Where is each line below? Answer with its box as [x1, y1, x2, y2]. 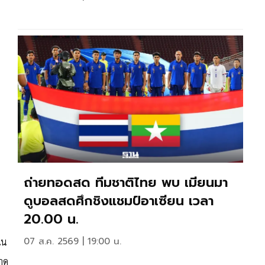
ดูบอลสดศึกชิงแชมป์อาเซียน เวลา [24, 191, 214, 211]
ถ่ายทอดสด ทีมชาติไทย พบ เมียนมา [24, 173, 228, 192]
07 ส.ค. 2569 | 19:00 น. [24, 235, 121, 248]
